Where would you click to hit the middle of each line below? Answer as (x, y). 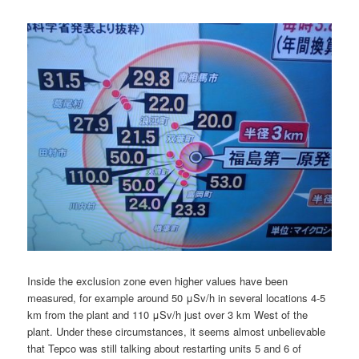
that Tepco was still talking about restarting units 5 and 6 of (165, 348)
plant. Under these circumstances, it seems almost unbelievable (177, 331)
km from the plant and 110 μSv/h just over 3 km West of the (168, 314)
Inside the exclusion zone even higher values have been (158, 280)
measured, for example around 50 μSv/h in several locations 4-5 (177, 297)
